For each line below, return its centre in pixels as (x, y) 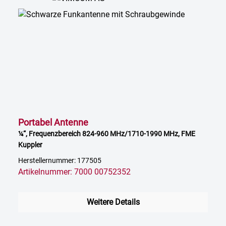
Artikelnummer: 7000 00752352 (74, 172)
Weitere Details (113, 202)
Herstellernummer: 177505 (60, 161)
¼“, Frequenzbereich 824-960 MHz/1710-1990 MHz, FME (107, 134)
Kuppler (30, 145)
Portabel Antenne (53, 123)
